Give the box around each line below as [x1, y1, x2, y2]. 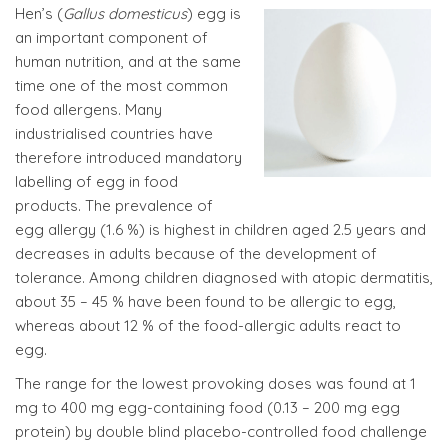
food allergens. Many [15, 100, 162, 119]
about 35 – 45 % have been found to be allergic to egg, [15, 292, 396, 311]
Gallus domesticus [63, 4, 187, 23]
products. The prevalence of [15, 196, 213, 215]
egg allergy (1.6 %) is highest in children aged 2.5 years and [15, 220, 426, 239]
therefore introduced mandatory [15, 148, 242, 167]
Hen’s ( [15, 4, 63, 23]
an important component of [15, 28, 208, 47]
